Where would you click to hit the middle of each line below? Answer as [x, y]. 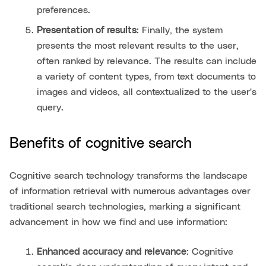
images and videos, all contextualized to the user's [147, 92]
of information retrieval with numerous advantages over [130, 191]
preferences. [64, 10]
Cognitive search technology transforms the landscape [129, 176]
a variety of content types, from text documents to [146, 77]
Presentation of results [87, 31]
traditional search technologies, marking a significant [125, 207]
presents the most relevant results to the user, [138, 46]
